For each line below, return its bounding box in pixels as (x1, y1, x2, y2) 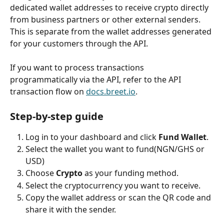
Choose (25, 167, 56, 179)
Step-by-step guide (10, 109, 103, 123)
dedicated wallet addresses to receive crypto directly (10, 2, 210, 13)
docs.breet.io (86, 86, 135, 97)
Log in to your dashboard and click (25, 131, 158, 142)
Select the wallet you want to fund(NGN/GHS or (25, 143, 206, 155)
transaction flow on (10, 86, 84, 97)
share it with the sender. (25, 204, 116, 215)
